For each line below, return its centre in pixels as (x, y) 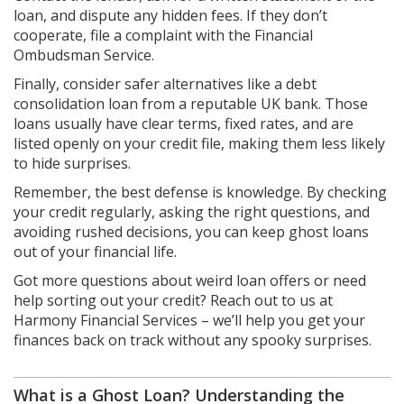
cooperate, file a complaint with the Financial (163, 35)
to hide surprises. (72, 163)
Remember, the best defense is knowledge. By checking (200, 192)
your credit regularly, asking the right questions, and (192, 212)
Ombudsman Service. (84, 55)
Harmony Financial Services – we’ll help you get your (189, 320)
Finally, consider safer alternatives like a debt (165, 84)
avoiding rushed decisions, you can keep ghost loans (191, 232)
